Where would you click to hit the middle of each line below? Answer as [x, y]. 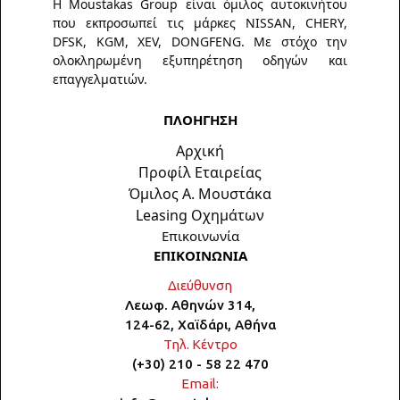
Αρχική [200, 151]
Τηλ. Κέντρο [200, 344]
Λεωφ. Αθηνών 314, [190, 305]
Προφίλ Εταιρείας [200, 172]
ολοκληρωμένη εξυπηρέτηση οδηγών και [200, 60]
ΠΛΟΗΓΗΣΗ [200, 120]
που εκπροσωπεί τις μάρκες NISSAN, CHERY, [200, 23]
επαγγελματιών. [100, 79]
